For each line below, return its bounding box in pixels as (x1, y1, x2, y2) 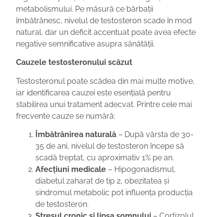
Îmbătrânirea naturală (35, 130, 117, 139)
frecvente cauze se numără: (16, 111, 116, 121)
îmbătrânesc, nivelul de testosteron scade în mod (16, 15, 192, 25)
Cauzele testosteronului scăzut (16, 58, 133, 67)
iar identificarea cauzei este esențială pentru (16, 88, 171, 97)
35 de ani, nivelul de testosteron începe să (35, 141, 185, 151)
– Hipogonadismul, (106, 165, 176, 174)
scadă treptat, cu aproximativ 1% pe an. (35, 153, 174, 162)
